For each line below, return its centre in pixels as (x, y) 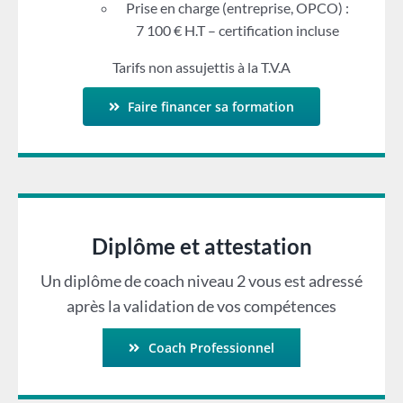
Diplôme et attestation (201, 246)
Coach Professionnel (211, 348)
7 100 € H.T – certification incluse (237, 31)
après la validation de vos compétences (201, 306)
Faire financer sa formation (211, 107)
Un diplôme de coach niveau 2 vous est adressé (201, 281)
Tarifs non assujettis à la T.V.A (201, 67)
